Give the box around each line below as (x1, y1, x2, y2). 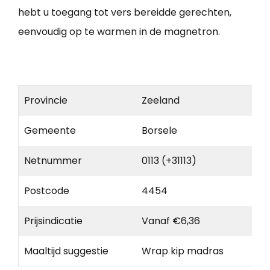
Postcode (24, 183, 69, 198)
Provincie (24, 93, 67, 107)
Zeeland (142, 93, 180, 107)
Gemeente (24, 123, 76, 137)
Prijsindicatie (24, 213, 83, 228)
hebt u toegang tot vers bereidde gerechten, (18, 5, 231, 19)
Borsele (142, 123, 177, 137)
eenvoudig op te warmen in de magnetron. (18, 24, 220, 39)
